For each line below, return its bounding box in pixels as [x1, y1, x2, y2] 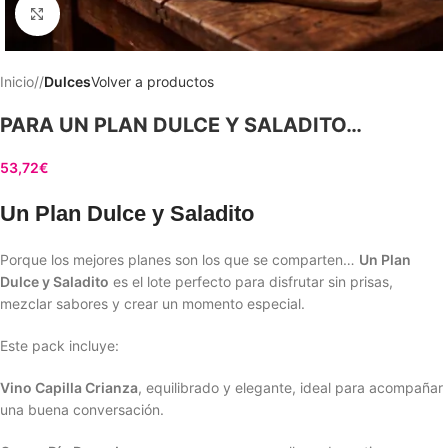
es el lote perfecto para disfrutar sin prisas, [109, 273, 393, 290]
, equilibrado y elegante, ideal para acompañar [138, 379, 443, 396]
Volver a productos [91, 73, 214, 90]
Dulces [44, 73, 91, 90]
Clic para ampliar [59, 5, 159, 21]
